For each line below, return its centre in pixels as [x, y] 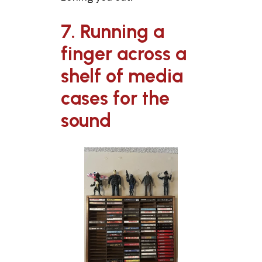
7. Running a [113, 32]
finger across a [124, 54]
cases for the [115, 99]
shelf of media [122, 76]
